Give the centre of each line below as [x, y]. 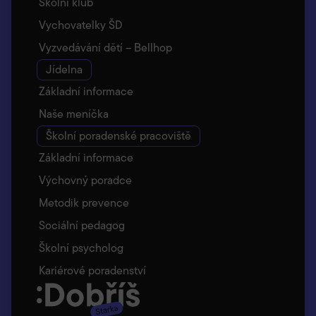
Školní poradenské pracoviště [119, 135]
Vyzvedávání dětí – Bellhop [105, 47]
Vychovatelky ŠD [81, 25]
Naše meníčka [74, 114]
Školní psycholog [81, 248]
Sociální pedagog [82, 225]
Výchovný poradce [85, 180]
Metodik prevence [84, 202]
